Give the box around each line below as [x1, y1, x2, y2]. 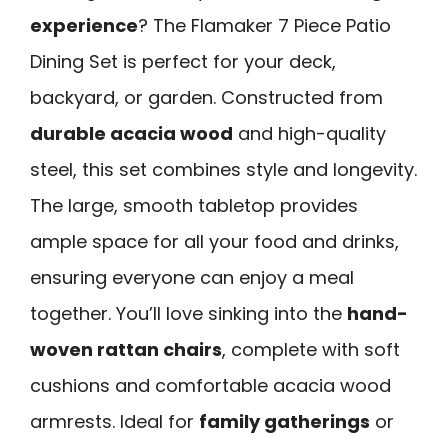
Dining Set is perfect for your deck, [30, 49, 336, 75]
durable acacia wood [30, 121, 233, 147]
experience [30, 13, 138, 39]
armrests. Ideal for [30, 409, 199, 435]
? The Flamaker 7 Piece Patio [138, 13, 391, 39]
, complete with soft [222, 337, 400, 363]
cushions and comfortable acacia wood [30, 373, 391, 399]
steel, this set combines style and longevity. [30, 157, 417, 183]
